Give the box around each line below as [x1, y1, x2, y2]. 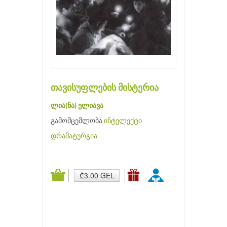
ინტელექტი [104, 117, 142, 125]
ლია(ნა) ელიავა [51, 102, 103, 110]
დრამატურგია [51, 132, 97, 140]
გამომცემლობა [51, 117, 104, 125]
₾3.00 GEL [79, 170, 115, 180]
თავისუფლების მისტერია [51, 83, 159, 93]
